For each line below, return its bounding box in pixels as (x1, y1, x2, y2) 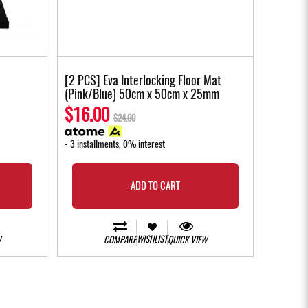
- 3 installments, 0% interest (65, 137, 165, 151)
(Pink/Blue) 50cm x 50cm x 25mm (65, 85, 219, 103)
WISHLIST (137, 232, 167, 245)
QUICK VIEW (168, 234, 207, 246)
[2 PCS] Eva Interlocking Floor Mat (65, 71, 221, 89)
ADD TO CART (130, 179, 180, 193)
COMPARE (104, 234, 136, 246)
